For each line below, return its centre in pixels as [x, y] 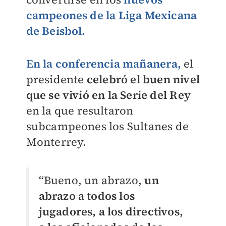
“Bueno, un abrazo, [92, 180]
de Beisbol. [56, 31]
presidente [56, 79]
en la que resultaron [80, 110]
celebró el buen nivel [143, 79]
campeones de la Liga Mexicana [111, 15]
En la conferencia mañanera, [103, 64]
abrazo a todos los [87, 196]
